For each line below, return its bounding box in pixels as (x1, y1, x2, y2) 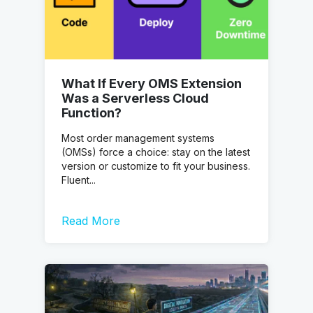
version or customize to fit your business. (61, 160, 250, 173)
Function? (61, 105, 122, 121)
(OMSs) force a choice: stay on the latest (61, 146, 250, 159)
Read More (61, 213, 120, 228)
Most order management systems (61, 132, 214, 145)
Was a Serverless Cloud (61, 91, 209, 106)
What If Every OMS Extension (61, 76, 242, 92)
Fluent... (61, 174, 96, 187)
